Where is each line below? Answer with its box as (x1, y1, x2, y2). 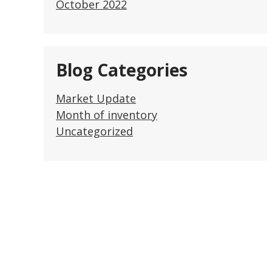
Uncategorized (56, 123, 133, 138)
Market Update (56, 90, 136, 106)
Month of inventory (56, 107, 157, 122)
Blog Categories (56, 58, 188, 81)
